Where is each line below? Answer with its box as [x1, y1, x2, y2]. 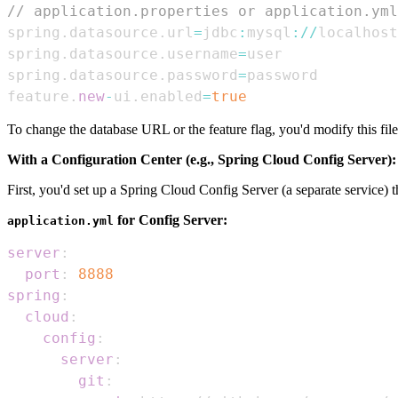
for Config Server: [114, 211, 227, 227]
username [167, 44, 238, 62]
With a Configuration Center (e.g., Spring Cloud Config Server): [7, 151, 396, 167]
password [167, 66, 238, 84]
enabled [140, 87, 203, 105]
